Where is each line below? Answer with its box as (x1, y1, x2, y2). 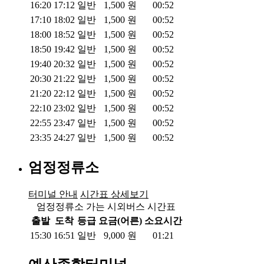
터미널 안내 (28, 189, 78, 199)
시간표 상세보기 (80, 189, 148, 199)
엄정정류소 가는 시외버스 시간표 (37, 201, 176, 212)
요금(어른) (98, 215, 142, 226)
